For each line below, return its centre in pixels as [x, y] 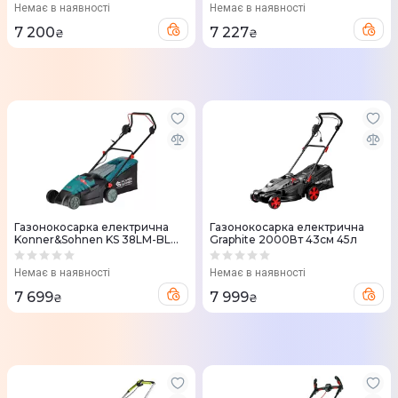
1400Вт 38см [50, 252]
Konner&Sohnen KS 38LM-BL [92, 239]
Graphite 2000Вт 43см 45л [283, 239]
